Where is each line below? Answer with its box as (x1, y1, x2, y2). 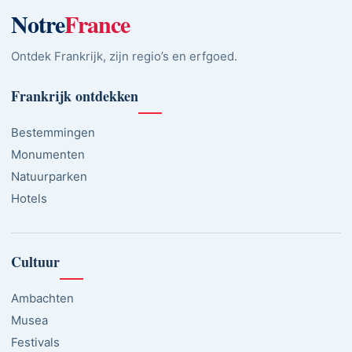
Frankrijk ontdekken (11, 85, 138, 106)
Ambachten (11, 290, 74, 306)
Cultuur (11, 251, 60, 272)
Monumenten (11, 146, 85, 162)
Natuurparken (11, 168, 87, 184)
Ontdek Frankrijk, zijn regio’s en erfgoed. (11, 48, 237, 64)
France (64, 5, 130, 41)
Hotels (11, 190, 47, 206)
